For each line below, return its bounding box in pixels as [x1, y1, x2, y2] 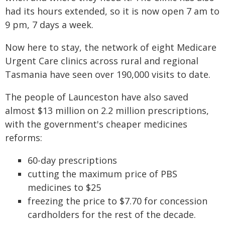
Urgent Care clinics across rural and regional [5, 55, 198, 67]
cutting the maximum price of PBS [28, 168, 177, 180]
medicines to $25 [28, 181, 101, 193]
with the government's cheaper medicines [5, 118, 187, 130]
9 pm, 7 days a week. [5, 19, 93, 31]
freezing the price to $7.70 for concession [28, 195, 207, 207]
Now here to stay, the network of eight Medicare [5, 41, 216, 53]
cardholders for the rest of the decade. [28, 208, 196, 220]
